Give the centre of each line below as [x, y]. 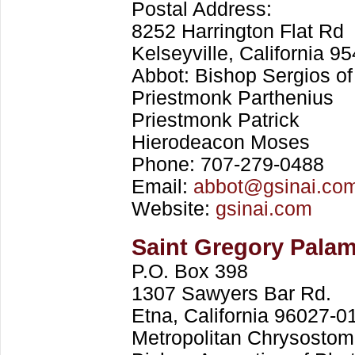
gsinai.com [264, 209]
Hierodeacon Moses [221, 142]
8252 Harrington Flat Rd [238, 31]
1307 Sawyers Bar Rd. [231, 294]
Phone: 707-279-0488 [228, 164]
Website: [174, 209]
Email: [162, 187]
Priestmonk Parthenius [233, 98]
